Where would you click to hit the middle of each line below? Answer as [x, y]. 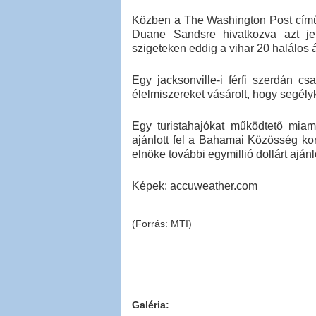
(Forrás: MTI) [162, 224]
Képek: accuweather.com [195, 186]
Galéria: [151, 305]
